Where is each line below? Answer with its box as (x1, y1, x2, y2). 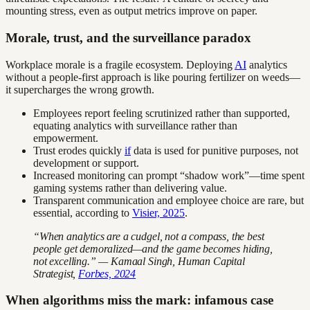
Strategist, (33, 267, 79, 280)
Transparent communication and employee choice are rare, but (33, 194, 304, 206)
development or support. (33, 156, 139, 169)
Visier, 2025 (132, 206, 185, 219)
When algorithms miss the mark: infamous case (6, 293, 273, 308)
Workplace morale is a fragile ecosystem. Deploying (6, 58, 235, 71)
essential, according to (33, 206, 132, 219)
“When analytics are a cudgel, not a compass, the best (33, 230, 264, 242)
